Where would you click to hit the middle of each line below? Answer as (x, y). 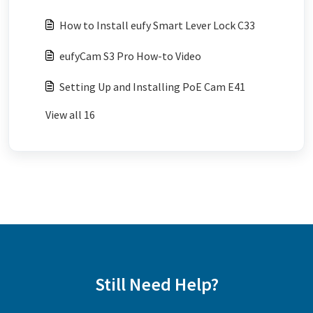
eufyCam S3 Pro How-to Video (130, 56)
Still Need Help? (156, 284)
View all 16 (70, 115)
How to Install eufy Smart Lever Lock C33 (157, 25)
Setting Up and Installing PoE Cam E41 (152, 87)
